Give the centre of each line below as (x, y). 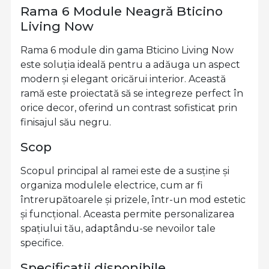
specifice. (42, 243)
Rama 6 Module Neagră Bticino (122, 11)
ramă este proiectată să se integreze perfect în (132, 93)
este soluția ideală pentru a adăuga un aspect (130, 64)
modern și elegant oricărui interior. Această (123, 79)
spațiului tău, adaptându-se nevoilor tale (118, 228)
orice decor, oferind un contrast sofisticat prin (129, 107)
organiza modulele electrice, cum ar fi (112, 185)
